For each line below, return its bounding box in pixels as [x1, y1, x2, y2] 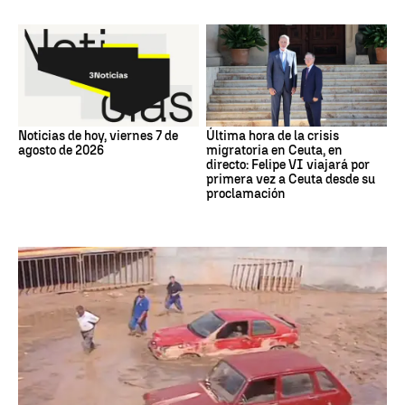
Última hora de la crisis [206, 127, 339, 144]
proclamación [206, 185, 286, 202]
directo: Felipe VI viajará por [206, 156, 370, 173]
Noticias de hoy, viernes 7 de [18, 127, 178, 144]
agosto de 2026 [18, 142, 104, 158]
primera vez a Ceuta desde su [206, 171, 375, 187]
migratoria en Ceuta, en [206, 142, 343, 158]
